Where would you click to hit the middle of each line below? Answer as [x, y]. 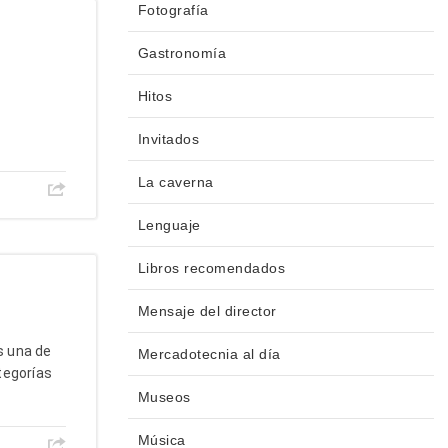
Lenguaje [169, 225]
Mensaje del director [207, 311]
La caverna [175, 182]
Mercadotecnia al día [209, 354]
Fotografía [173, 10]
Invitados [168, 139]
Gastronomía [181, 53]
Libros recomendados [211, 268]
